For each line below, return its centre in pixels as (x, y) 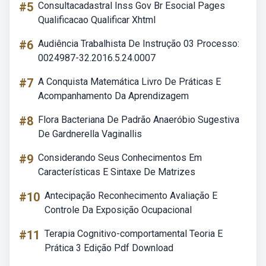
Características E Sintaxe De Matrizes (117, 172)
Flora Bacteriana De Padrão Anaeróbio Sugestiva (139, 120)
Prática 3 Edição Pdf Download (109, 248)
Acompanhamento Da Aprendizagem (113, 96)
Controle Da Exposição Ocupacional (118, 210)
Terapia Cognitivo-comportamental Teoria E (134, 234)
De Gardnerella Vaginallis (90, 134)
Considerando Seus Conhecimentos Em (120, 158)
